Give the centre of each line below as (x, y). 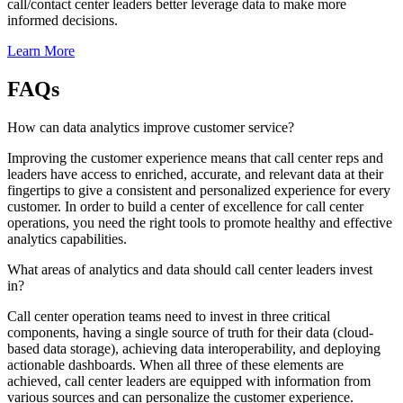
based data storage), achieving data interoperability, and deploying (194, 348)
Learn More (41, 51)
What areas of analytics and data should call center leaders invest (190, 269)
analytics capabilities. (67, 238)
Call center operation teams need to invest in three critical (169, 316)
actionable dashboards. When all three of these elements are (175, 364)
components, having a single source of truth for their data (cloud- (190, 332)
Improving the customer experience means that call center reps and (195, 157)
